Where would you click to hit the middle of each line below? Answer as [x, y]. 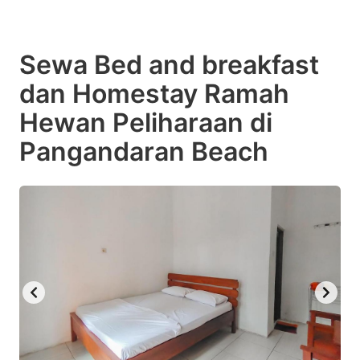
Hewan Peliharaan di [146, 122]
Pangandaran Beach [144, 151]
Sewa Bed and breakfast [169, 64]
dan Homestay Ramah [154, 93]
